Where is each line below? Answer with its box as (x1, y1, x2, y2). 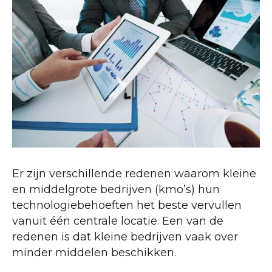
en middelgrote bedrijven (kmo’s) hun (12, 183, 220, 197)
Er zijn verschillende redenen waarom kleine (12, 167, 256, 181)
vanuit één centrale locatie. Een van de (12, 214, 223, 228)
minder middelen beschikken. (12, 246, 176, 260)
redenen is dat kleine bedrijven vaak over (12, 230, 238, 244)
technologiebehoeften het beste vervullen (12, 199, 242, 212)
